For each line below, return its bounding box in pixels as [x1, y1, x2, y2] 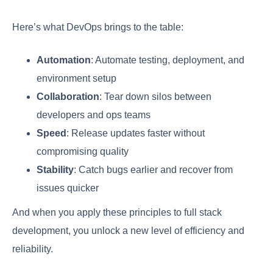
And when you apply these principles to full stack [12, 207, 222, 218]
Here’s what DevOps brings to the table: [12, 21, 183, 32]
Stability [37, 164, 74, 175]
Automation [37, 54, 91, 65]
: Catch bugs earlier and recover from [74, 164, 233, 175]
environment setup [37, 73, 116, 83]
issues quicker [37, 182, 99, 193]
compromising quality [37, 146, 129, 157]
